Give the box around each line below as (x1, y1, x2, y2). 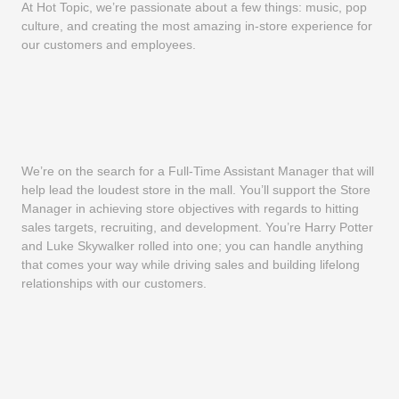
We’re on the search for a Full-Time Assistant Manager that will (20, 163, 374, 178)
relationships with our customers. (20, 275, 207, 290)
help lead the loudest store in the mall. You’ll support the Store (20, 182, 370, 197)
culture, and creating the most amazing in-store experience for (20, 18, 372, 33)
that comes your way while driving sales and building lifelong (20, 256, 360, 272)
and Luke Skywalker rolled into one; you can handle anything (20, 238, 363, 253)
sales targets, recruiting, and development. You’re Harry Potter (20, 219, 373, 234)
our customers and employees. (20, 37, 196, 52)
